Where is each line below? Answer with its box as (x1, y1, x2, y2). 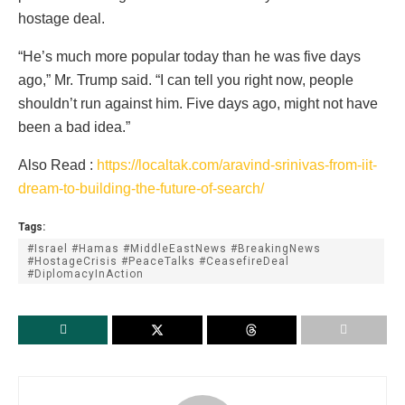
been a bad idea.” (18, 119, 130, 136)
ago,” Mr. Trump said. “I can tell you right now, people (18, 72, 353, 89)
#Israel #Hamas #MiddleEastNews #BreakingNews (27, 242, 321, 256)
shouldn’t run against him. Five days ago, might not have (18, 96, 378, 112)
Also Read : (18, 157, 97, 174)
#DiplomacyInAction (27, 268, 144, 281)
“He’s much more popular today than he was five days (18, 49, 361, 65)
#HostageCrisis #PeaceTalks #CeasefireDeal (27, 255, 289, 268)
